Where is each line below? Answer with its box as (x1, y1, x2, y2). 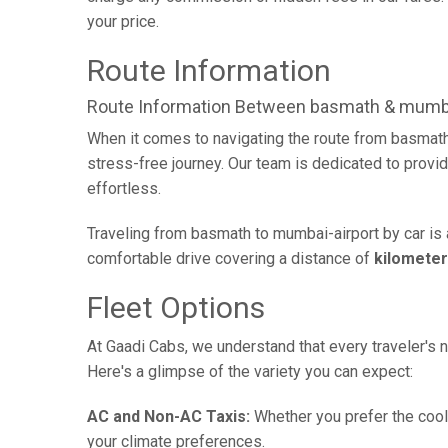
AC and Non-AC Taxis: (87, 407, 250, 426)
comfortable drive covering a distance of (87, 249, 374, 268)
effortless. (87, 179, 161, 198)
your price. (87, 12, 159, 31)
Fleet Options (87, 290, 265, 325)
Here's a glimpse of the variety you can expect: (87, 362, 413, 381)
